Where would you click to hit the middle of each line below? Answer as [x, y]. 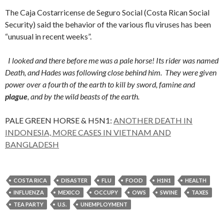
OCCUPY [106, 192]
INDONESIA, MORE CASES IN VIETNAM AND [88, 132]
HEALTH [196, 180]
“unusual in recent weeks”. [48, 36]
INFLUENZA [29, 192]
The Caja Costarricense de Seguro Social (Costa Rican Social [107, 12]
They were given [191, 72]
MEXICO [69, 192]
